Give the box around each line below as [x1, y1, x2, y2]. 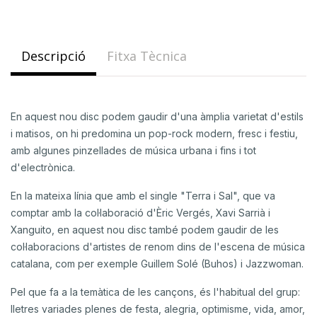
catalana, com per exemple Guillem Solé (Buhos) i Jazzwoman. [11, 258, 304, 270]
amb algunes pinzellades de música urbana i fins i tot [11, 144, 256, 156]
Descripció [21, 47, 86, 64]
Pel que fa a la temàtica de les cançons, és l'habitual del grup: [11, 286, 300, 298]
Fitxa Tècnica [107, 47, 187, 64]
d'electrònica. [11, 161, 75, 173]
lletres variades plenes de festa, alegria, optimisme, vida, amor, [11, 303, 305, 315]
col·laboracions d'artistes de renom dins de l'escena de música [11, 241, 305, 253]
